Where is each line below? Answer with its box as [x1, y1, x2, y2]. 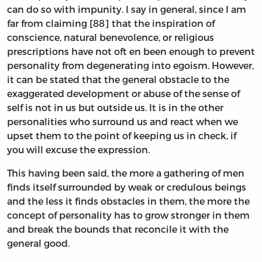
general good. [7, 237, 70, 249]
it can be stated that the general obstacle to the [7, 74, 229, 85]
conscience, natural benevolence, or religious [7, 32, 214, 43]
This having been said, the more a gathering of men [7, 167, 244, 179]
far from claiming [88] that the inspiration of [7, 18, 215, 29]
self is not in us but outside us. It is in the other [7, 102, 223, 113]
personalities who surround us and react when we [7, 116, 238, 127]
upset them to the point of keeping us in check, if [7, 130, 236, 142]
